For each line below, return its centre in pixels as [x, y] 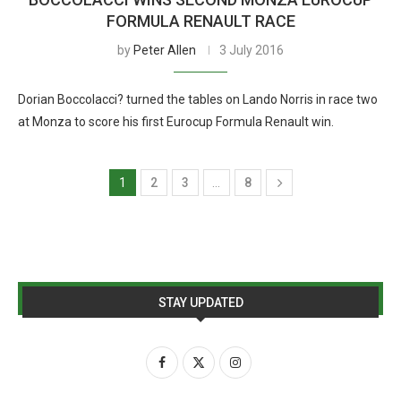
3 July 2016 [252, 50]
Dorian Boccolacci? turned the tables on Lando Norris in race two [198, 99]
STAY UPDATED [200, 303]
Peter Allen [165, 50]
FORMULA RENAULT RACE [200, 21]
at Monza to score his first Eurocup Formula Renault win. [176, 122]
